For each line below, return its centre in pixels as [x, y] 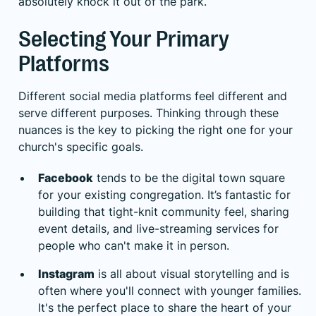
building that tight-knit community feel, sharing [164, 211]
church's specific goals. [81, 146]
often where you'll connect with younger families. [170, 290]
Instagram [66, 273]
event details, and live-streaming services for [158, 228]
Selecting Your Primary [124, 39]
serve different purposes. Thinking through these [148, 113]
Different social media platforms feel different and [153, 96]
